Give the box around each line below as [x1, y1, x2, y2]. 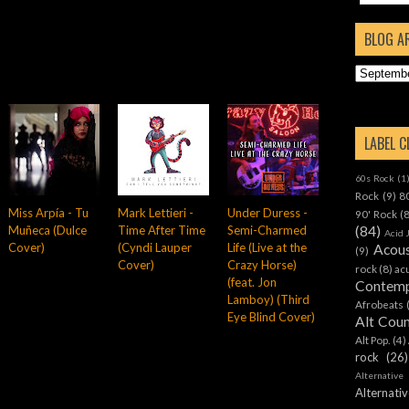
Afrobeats [355, 297, 404, 310]
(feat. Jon [227, 274, 277, 289]
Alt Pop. [355, 332, 391, 346]
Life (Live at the [227, 239, 307, 255]
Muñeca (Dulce [8, 222, 87, 237]
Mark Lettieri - [118, 204, 194, 220]
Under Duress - [227, 204, 308, 220]
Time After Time [118, 222, 205, 237]
